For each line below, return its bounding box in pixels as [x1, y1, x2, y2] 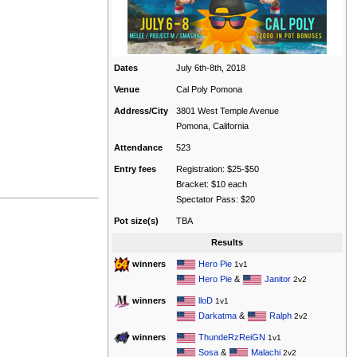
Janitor [265, 274, 292, 284]
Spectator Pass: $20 [176, 194, 256, 205]
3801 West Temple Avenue [176, 106, 280, 116]
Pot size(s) [114, 216, 159, 226]
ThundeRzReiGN [198, 332, 266, 343]
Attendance [114, 143, 163, 153]
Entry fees [114, 164, 157, 175]
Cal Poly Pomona [176, 84, 243, 95]
